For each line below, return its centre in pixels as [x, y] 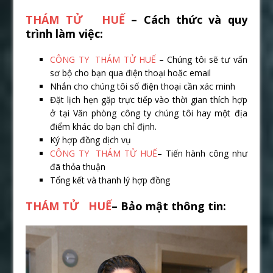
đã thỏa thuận [78, 167]
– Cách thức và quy [186, 20]
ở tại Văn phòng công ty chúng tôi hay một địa [149, 113]
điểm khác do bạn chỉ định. [104, 127]
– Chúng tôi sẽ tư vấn [201, 60]
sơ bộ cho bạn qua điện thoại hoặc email [131, 73]
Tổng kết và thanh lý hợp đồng [110, 180]
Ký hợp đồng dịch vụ [91, 140]
